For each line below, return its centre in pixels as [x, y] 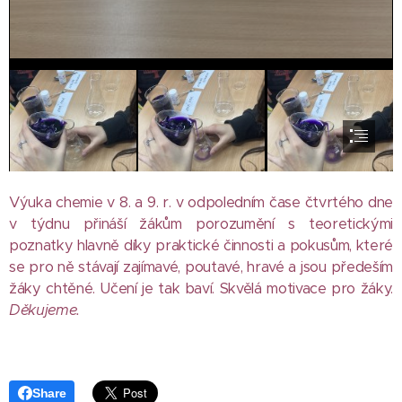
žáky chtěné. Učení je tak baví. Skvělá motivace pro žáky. [201, 288]
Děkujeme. [45, 310]
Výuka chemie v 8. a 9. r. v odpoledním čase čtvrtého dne [201, 202]
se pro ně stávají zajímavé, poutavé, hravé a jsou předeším [201, 267]
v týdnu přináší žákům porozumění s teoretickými [201, 223]
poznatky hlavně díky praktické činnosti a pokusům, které [201, 245]
